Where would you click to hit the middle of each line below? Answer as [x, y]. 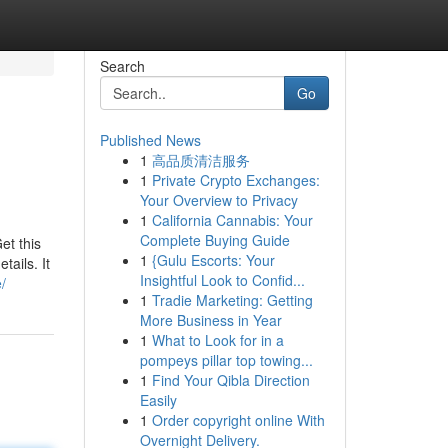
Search [122, 66]
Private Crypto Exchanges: [235, 180]
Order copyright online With [238, 420]
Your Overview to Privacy [218, 200]
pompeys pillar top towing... [226, 360]
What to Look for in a [217, 340]
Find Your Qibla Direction [230, 380]
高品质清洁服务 [200, 160]
